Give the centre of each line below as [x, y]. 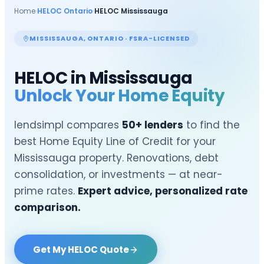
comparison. [47, 208]
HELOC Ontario [65, 11]
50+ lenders [153, 125]
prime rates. [46, 191]
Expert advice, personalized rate [163, 191]
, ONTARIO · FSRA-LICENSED [136, 38]
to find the [212, 125]
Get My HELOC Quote [81, 250]
